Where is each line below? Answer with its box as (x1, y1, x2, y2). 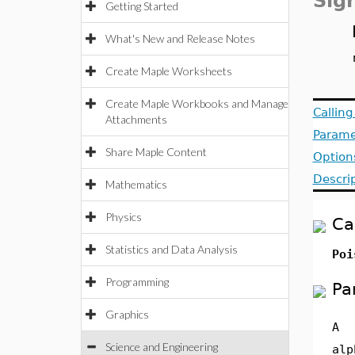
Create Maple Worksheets (105, 64, 232, 78)
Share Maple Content (105, 145, 207, 158)
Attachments (105, 113, 167, 126)
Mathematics (105, 177, 167, 191)
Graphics (105, 307, 149, 321)
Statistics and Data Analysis (105, 242, 238, 256)
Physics (105, 210, 142, 223)
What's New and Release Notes (105, 32, 255, 45)
